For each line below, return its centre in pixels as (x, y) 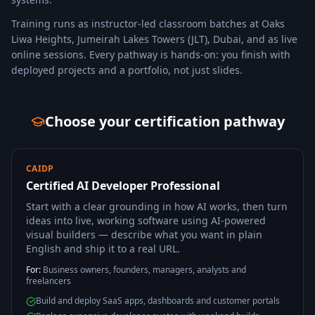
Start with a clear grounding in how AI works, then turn (157, 206)
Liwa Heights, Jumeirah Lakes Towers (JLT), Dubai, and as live (154, 39)
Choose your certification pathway (165, 121)
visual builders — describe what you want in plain (144, 234)
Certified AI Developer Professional (123, 186)
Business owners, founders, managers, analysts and (144, 270)
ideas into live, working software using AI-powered (146, 220)
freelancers (49, 281)
